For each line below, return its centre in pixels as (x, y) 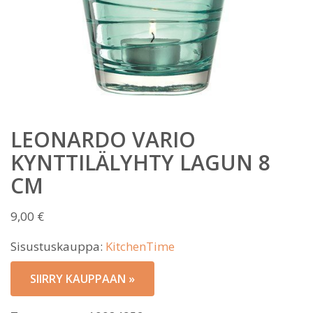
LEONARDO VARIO (103, 139)
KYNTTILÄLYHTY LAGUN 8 (140, 162)
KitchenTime (140, 246)
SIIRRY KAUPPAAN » (82, 279)
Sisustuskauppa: (58, 246)
